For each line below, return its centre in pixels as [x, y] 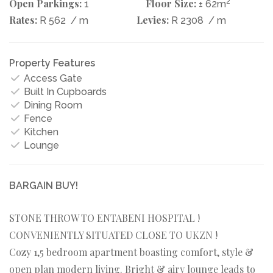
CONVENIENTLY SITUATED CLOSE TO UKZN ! [113, 235]
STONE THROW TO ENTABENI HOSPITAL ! [105, 218]
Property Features [52, 63]
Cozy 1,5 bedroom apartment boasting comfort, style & [131, 252]
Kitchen [40, 132]
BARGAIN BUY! [44, 185]
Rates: [23, 19]
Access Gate [52, 78]
